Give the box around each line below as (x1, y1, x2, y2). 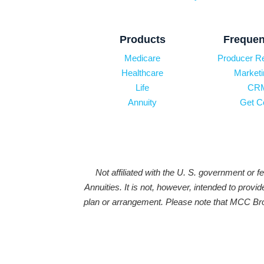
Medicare (124, 53, 161, 64)
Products (119, 34, 166, 46)
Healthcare (121, 68, 164, 78)
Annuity (128, 97, 157, 108)
